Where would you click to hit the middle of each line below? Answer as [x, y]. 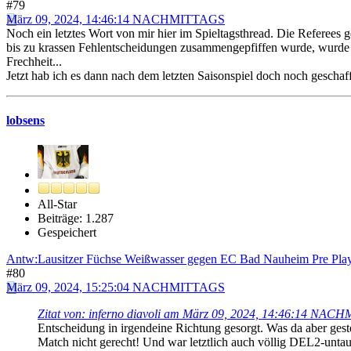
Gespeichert [67, 232]
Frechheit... [34, 62]
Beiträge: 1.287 [76, 218]
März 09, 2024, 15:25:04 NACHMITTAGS [116, 287]
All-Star [57, 204]
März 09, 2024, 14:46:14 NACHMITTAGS [116, 20]
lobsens [25, 121]
